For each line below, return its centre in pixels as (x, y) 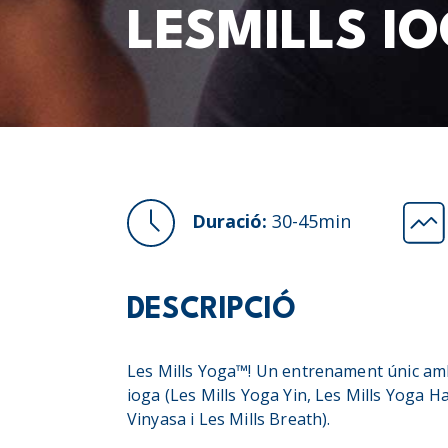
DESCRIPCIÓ (211, 310)
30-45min (309, 220)
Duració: (229, 220)
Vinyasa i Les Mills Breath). (229, 419)
